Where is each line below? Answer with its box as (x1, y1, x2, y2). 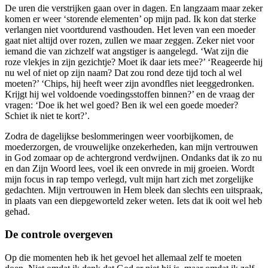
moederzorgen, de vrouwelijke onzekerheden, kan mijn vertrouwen (5, 141, 258, 152)
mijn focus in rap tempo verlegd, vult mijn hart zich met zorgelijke (5, 173, 253, 184)
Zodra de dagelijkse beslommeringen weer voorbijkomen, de (5, 130, 233, 141)
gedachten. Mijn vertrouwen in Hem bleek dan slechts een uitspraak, (5, 184, 263, 195)
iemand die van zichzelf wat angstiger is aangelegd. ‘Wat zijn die (5, 45, 248, 56)
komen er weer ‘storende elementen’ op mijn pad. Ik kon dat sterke (5, 13, 256, 24)
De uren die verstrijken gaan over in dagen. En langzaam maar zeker (5, 2, 263, 13)
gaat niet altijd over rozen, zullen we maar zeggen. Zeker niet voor (5, 35, 254, 45)
